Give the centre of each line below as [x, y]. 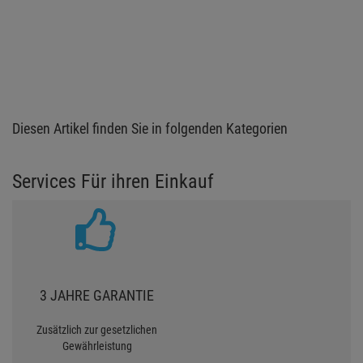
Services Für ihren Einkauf [113, 181]
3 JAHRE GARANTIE [97, 295]
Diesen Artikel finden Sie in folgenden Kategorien [150, 128]
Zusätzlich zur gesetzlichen [97, 329]
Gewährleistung [97, 346]
